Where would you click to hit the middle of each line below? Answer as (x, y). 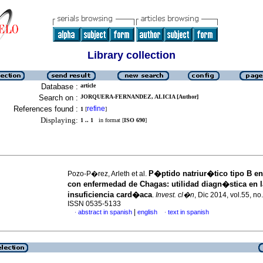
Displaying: (59, 120)
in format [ (109, 120)
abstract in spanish (105, 212)
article (88, 85)
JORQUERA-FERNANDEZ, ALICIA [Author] (139, 97)
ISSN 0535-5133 (94, 204)
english (147, 212)
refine (96, 109)
